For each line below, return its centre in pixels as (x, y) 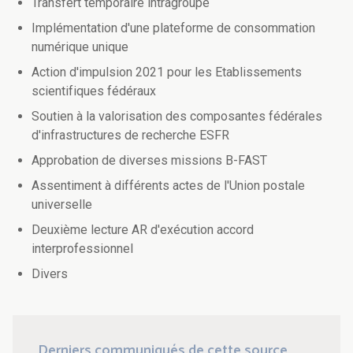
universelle (68, 205)
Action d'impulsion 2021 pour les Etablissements (167, 72)
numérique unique (99, 47)
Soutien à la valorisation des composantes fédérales (177, 117)
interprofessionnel (82, 249)
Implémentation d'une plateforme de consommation (173, 28)
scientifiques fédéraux (116, 91)
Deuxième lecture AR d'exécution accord (143, 230)
